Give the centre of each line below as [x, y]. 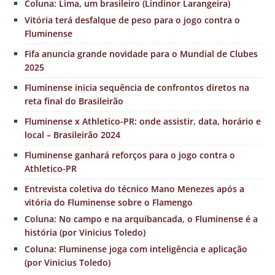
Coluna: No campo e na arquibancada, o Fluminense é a [141, 219]
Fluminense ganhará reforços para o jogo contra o [130, 155]
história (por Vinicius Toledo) [85, 233]
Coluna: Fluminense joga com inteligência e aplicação [136, 249]
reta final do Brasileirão [74, 101]
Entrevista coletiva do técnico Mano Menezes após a [134, 189]
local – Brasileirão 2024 [72, 135]
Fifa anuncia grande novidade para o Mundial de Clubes [141, 54]
